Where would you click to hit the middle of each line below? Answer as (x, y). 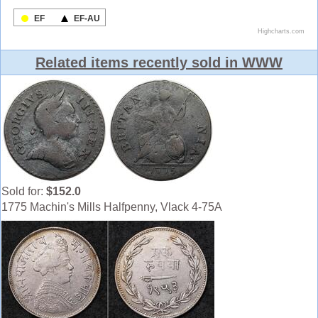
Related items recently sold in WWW (159, 63)
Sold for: (24, 192)
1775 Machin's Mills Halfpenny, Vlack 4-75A (112, 207)
